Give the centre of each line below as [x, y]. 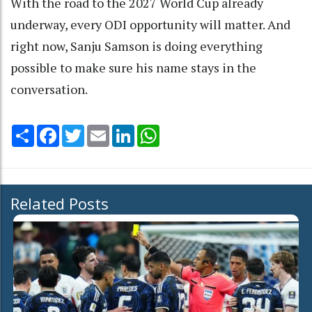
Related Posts [60, 204]
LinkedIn [154, 131]
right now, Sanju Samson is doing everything [136, 46]
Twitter [102, 131]
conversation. [49, 89]
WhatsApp [184, 131]
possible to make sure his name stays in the [133, 68]
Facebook [82, 131]
